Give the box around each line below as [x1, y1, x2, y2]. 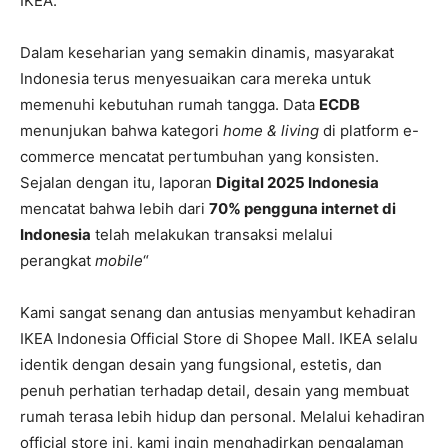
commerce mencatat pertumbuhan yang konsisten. [20, 146, 379, 166]
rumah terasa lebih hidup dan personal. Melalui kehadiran [20, 406, 425, 426]
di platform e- [319, 120, 419, 140]
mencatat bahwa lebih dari [20, 198, 209, 218]
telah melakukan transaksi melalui [91, 224, 333, 244]
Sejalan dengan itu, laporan [20, 172, 216, 192]
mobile [95, 250, 143, 270]
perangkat [20, 250, 95, 270]
